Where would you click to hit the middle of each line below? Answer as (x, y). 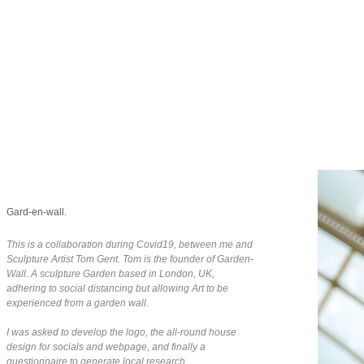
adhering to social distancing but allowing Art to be (117, 288)
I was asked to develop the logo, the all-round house (121, 332)
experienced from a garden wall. (78, 303)
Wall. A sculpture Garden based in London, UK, (110, 274)
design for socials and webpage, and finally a (106, 347)
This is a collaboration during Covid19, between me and (129, 245)
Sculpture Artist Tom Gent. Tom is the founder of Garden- (130, 259)
